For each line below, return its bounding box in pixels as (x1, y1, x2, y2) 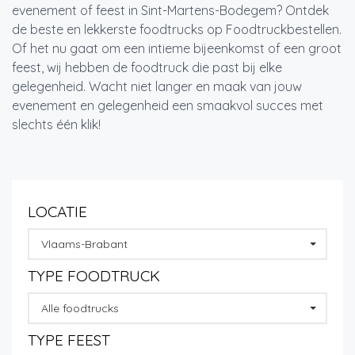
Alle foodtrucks (41, 300, 119, 315)
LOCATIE (28, 201, 87, 221)
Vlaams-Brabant (41, 236, 128, 251)
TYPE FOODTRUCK (28, 265, 160, 285)
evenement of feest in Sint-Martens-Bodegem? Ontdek (12, 2, 329, 18)
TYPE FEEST (28, 330, 110, 349)
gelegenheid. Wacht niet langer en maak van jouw (12, 78, 302, 94)
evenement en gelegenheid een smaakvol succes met (12, 97, 323, 113)
